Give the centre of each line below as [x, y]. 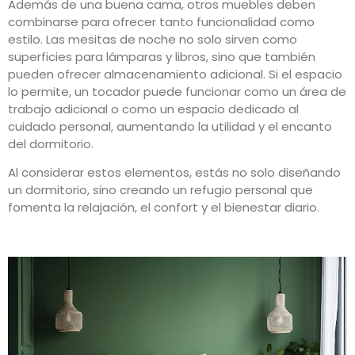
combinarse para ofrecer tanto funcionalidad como [161, 21]
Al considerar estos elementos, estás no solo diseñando [174, 173]
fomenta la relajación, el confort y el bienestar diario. [164, 208]
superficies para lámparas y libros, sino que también [162, 56]
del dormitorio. [51, 143]
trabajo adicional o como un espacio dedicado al [153, 109]
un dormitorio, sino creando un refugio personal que [160, 190]
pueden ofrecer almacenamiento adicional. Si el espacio [175, 74]
